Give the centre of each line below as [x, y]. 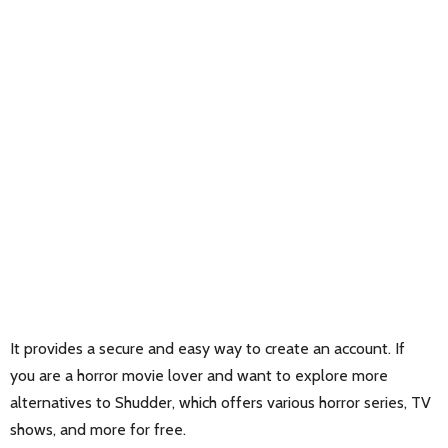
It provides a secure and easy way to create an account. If [207, 349]
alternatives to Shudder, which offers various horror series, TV [220, 403]
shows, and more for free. [98, 430]
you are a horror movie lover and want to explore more [199, 376]
